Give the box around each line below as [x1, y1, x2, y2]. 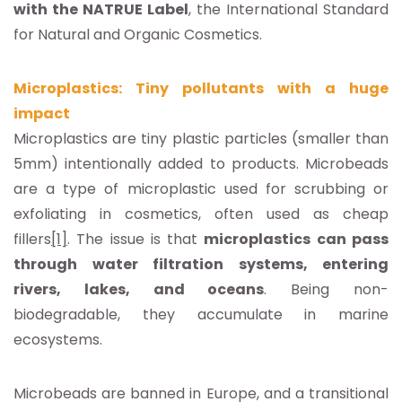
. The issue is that [67, 228, 205, 249]
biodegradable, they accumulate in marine [13, 303, 389, 325]
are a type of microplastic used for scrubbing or [13, 178, 389, 199]
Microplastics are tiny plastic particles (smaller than [13, 127, 389, 149]
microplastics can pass [204, 228, 389, 249]
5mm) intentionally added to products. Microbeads [13, 153, 389, 174]
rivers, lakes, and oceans [13, 278, 265, 300]
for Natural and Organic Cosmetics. [13, 23, 262, 45]
